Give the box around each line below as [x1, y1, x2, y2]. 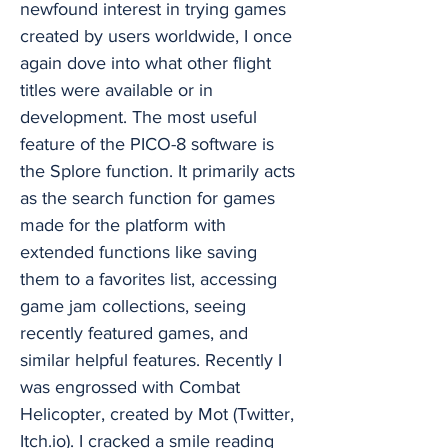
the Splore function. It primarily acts [20, 161, 295, 181]
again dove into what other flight [20, 53, 271, 73]
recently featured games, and [20, 323, 248, 343]
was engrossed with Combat [20, 377, 240, 397]
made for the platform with [20, 215, 226, 235]
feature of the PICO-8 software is [20, 134, 274, 154]
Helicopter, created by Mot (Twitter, [20, 404, 294, 424]
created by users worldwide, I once [20, 26, 292, 46]
